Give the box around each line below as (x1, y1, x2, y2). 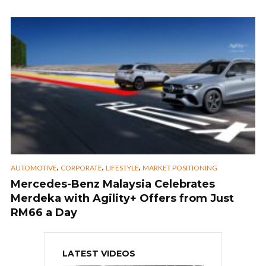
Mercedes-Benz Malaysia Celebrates (11, 177, 215, 191)
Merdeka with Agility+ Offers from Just (11, 191, 234, 205)
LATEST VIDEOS (62, 248, 135, 259)
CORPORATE (61, 163, 102, 172)
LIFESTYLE (106, 163, 139, 172)
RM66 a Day (11, 205, 77, 219)
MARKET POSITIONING (142, 163, 217, 172)
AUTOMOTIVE (11, 163, 57, 172)
